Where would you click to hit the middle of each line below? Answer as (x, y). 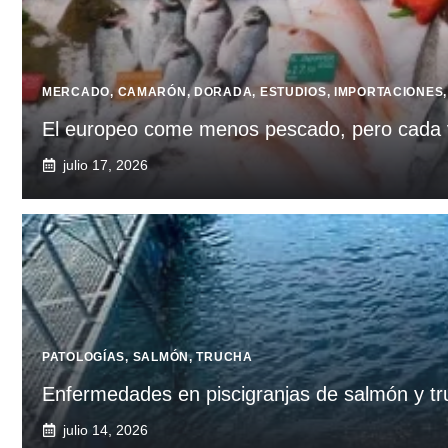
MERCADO (76, 91)
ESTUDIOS (293, 91)
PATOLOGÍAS (84, 356)
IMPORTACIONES (389, 91)
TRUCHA (224, 356)
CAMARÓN (152, 91)
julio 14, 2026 (105, 429)
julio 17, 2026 (105, 164)
